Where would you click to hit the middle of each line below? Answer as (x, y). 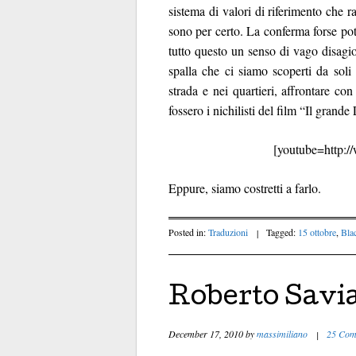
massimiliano (282, 334)
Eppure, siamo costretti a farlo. (245, 188)
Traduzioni (228, 232)
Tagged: (282, 232)
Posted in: (188, 232)
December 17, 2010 (206, 334)
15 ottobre (317, 232)
